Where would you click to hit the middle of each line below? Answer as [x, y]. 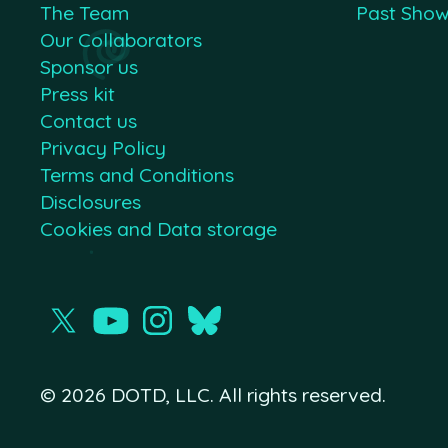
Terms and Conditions [137, 174]
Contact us [88, 120]
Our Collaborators [121, 39]
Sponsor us [89, 66]
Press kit [77, 93]
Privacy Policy [103, 147]
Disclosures [90, 201]
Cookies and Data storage [158, 228]
